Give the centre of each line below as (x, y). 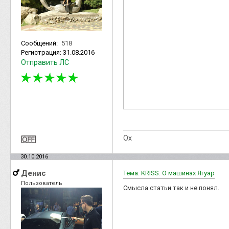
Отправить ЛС (45, 62)
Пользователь (42, 183)
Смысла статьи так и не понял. (171, 188)
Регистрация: (42, 52)
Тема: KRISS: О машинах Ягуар (169, 173)
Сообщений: (40, 43)
